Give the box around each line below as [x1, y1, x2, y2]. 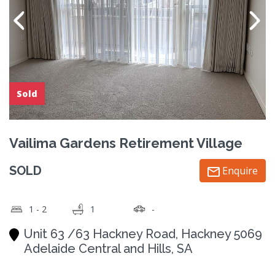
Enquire [220, 163, 258, 177]
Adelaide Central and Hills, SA [24, 241, 193, 256]
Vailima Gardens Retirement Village [9, 134, 242, 151]
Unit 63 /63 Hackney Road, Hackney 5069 [24, 226, 262, 241]
